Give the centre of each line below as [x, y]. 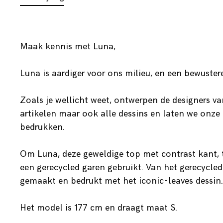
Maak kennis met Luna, [68, 47]
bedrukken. [42, 127]
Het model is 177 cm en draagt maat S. [99, 208]
